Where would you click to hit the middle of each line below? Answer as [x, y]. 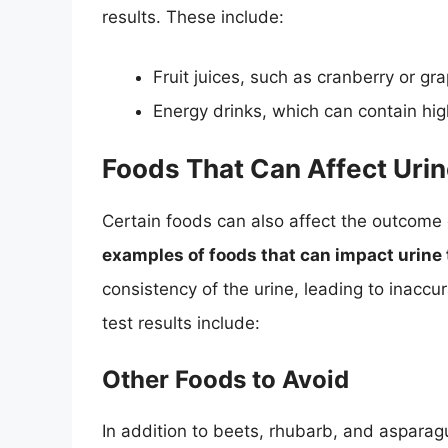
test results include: [181, 323]
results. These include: [193, 17]
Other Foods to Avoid [225, 379]
